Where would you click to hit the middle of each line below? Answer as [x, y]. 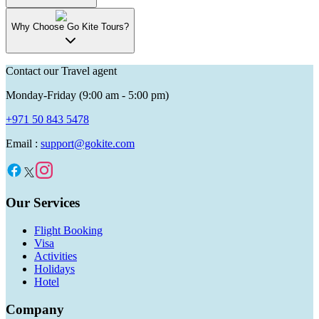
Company [35, 309]
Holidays [54, 268]
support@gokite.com [88, 144]
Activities [56, 256]
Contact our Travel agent [61, 71]
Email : [23, 144]
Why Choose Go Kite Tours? [70, 27]
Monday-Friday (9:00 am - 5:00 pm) [87, 95]
